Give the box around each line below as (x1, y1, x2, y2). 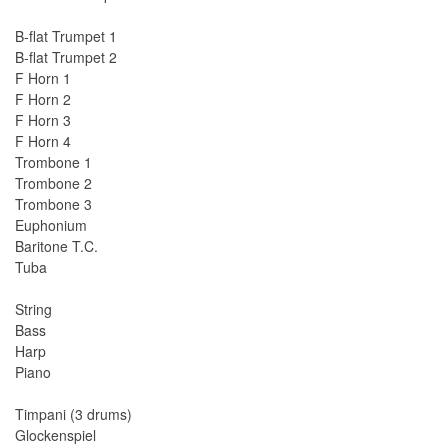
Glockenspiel (15, 425, 96, 446)
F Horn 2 (15, 89, 71, 110)
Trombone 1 (15, 152, 92, 173)
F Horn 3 (15, 110, 71, 131)
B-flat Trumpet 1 (15, 26, 117, 47)
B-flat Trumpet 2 (15, 47, 117, 68)
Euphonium (15, 215, 87, 236)
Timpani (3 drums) (15, 404, 132, 425)
